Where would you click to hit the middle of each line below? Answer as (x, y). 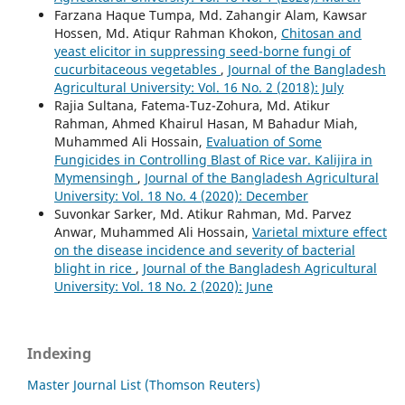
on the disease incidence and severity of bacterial (204, 250)
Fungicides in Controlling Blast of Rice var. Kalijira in (213, 159)
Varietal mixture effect (319, 231)
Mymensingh (95, 177)
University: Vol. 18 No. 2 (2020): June (163, 286)
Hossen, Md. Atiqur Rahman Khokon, (167, 33)
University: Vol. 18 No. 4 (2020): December (181, 195)
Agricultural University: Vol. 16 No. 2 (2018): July (198, 87)
